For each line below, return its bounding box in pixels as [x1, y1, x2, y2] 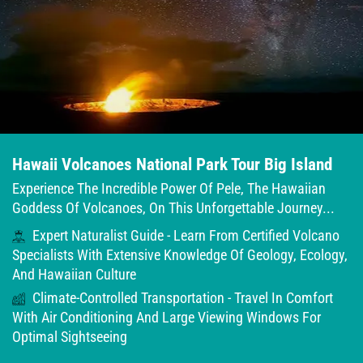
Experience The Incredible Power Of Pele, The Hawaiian [12, 181, 326, 197]
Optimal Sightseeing [12, 329, 127, 345]
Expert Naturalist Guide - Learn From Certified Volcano [29, 228, 340, 244]
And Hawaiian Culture [12, 267, 136, 283]
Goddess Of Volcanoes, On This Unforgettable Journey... [12, 200, 335, 216]
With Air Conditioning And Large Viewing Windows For [12, 310, 321, 326]
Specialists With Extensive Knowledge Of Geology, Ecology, [12, 247, 348, 263]
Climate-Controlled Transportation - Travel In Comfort [29, 290, 333, 306]
